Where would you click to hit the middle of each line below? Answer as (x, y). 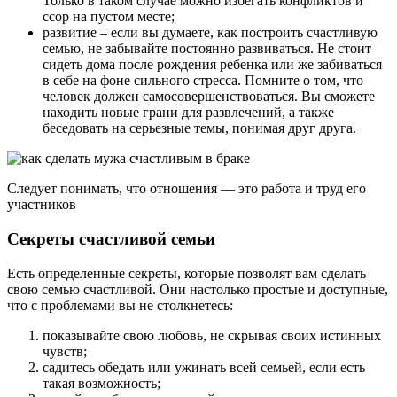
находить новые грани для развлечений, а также (188, 113)
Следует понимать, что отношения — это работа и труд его (187, 189)
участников (42, 205)
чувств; (65, 351)
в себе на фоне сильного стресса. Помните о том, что (203, 81)
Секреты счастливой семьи (111, 238)
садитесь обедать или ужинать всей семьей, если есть (204, 367)
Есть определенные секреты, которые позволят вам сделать (187, 273)
